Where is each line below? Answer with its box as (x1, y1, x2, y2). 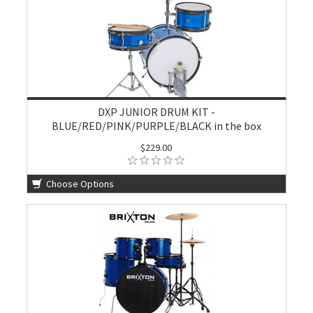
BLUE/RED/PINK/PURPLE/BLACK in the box (51, 119, 261, 133)
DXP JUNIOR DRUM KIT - (97, 105, 215, 119)
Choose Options (44, 177, 115, 190)
